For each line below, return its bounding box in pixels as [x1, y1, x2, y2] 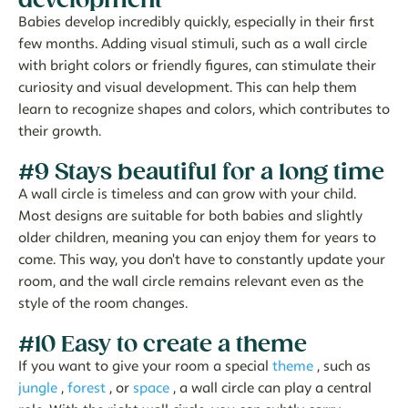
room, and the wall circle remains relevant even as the [18, 273, 363, 290]
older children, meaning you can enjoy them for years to [18, 229, 376, 246]
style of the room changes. [18, 295, 188, 311]
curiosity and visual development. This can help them [18, 79, 357, 96]
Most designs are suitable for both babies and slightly [18, 208, 362, 224]
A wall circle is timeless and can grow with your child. [18, 186, 356, 202]
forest [67, 380, 106, 396]
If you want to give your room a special [18, 358, 272, 374]
